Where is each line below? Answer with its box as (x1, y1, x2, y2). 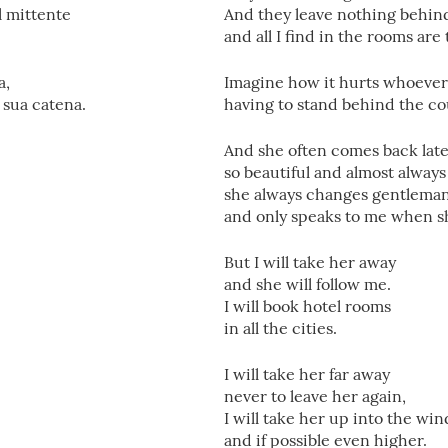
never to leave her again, (224, 386, 406, 406)
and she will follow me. (224, 274, 391, 294)
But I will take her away (224, 252, 396, 272)
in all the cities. (224, 318, 337, 338)
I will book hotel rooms (224, 296, 391, 316)
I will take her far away (224, 364, 390, 384)
